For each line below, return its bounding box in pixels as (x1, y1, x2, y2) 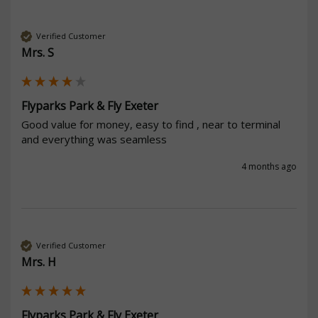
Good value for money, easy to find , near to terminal (21, 116, 280, 131)
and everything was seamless (21, 131, 167, 146)
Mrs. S (21, 44, 54, 60)
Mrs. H (21, 253, 56, 270)
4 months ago (241, 160, 297, 172)
